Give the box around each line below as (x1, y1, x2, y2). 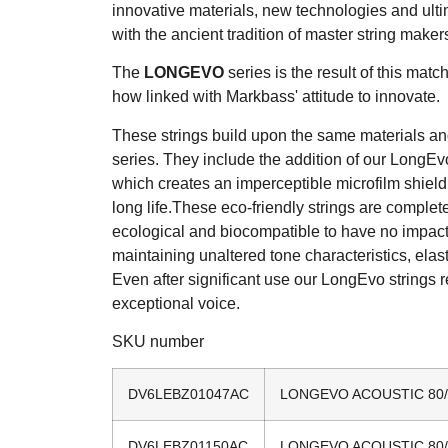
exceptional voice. (112, 294, 240, 312)
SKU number (112, 333, 204, 351)
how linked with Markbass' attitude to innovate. (112, 88, 440, 106)
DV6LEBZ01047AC (128, 386, 249, 403)
